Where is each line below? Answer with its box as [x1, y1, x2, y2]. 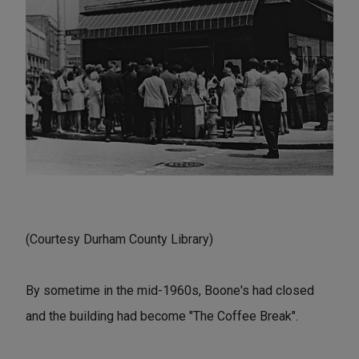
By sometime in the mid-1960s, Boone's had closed [26, 283, 314, 298]
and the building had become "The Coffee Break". [26, 309, 298, 324]
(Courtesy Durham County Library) [26, 232, 213, 247]
